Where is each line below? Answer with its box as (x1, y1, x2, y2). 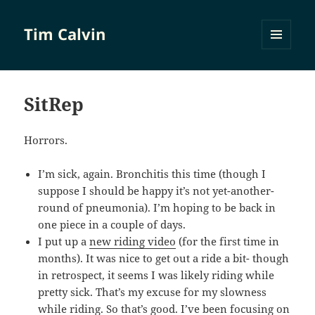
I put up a (38, 234, 90, 249)
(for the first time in (176, 234, 280, 249)
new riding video (89, 234, 176, 249)
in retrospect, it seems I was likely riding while (38, 268, 275, 283)
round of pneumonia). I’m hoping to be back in (38, 200, 276, 215)
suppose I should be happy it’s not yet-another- (38, 184, 275, 198)
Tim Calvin (24, 23, 106, 45)
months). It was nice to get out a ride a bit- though (38, 251, 290, 266)
